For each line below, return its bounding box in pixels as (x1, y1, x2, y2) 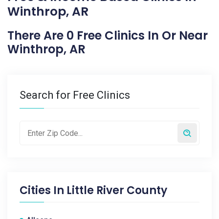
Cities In (20, 183, 66, 198)
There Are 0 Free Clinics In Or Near (7, 27, 208, 44)
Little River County (66, 183, 167, 198)
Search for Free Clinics (20, 89, 130, 101)
